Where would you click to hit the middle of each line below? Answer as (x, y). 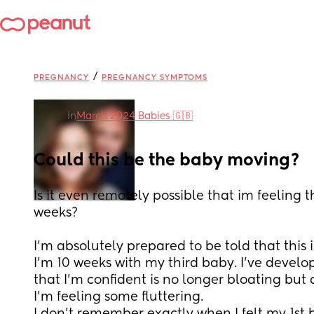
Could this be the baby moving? (167, 161)
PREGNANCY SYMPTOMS (155, 77)
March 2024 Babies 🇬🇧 (135, 116)
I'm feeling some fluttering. (118, 297)
